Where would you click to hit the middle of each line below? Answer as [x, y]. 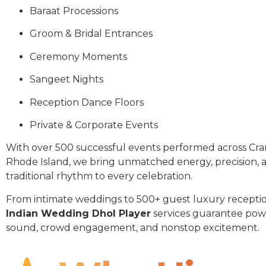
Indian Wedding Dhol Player [78, 213]
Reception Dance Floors [87, 102]
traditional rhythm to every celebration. [99, 176]
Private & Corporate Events [94, 125]
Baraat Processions [74, 11]
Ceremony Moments [78, 56]
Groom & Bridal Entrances [91, 34]
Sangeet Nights [66, 80]
